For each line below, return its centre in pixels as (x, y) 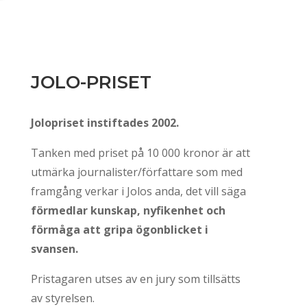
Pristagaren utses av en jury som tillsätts (135, 279)
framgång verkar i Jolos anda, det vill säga (138, 191)
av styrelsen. (62, 298)
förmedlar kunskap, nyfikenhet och (128, 210)
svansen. (54, 248)
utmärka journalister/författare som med (136, 172)
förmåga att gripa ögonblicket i (119, 229)
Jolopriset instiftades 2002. (105, 122)
